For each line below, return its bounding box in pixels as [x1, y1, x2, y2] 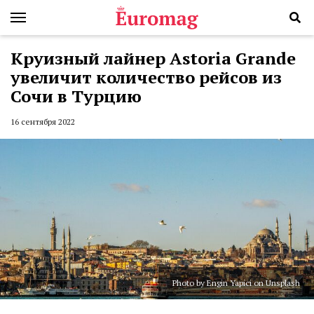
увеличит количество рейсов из [11, 66, 282, 88]
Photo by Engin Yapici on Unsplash [172, 278, 300, 289]
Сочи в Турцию [11, 85, 142, 107]
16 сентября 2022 [11, 116, 75, 128]
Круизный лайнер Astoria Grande [11, 47, 296, 69]
